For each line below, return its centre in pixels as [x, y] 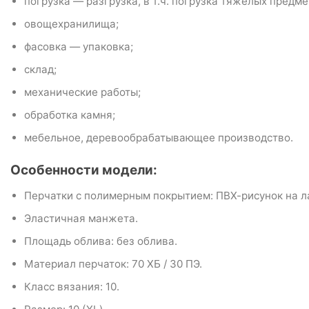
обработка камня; [69, 115]
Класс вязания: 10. [71, 287]
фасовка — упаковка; [78, 47]
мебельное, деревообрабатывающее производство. [158, 138]
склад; [40, 70]
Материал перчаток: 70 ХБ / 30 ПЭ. [113, 264]
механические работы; [82, 92]
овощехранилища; [71, 23]
